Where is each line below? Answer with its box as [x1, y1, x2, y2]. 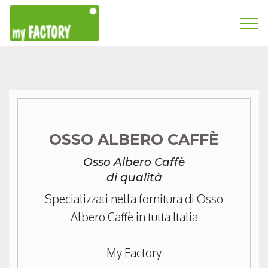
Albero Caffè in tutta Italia [70, 209, 198, 224]
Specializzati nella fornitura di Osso [45, 191, 223, 206]
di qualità [106, 170, 162, 184]
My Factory [106, 245, 162, 260]
